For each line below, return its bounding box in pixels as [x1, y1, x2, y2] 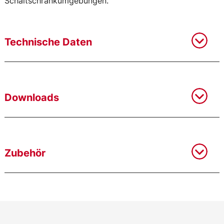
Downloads [4, 91, 59, 104]
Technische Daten [4, 36, 92, 48]
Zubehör [4, 147, 45, 159]
